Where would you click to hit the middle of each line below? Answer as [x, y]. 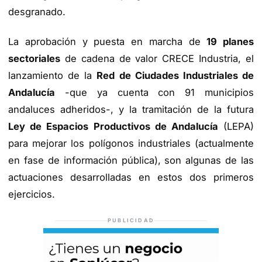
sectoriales [34, 58]
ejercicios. [32, 194]
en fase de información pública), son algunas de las [131, 160]
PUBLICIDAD [131, 220]
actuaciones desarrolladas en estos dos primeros [131, 177]
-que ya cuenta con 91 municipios [154, 92]
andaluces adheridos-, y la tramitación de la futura [131, 109]
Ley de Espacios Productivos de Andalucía [113, 126]
